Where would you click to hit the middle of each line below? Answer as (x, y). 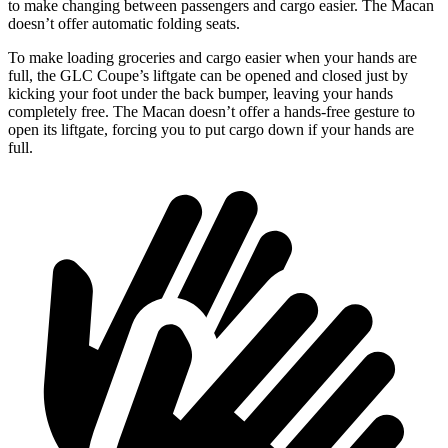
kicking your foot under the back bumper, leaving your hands (200, 94)
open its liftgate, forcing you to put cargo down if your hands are (211, 130)
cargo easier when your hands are (309, 58)
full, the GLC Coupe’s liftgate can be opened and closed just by (208, 76)
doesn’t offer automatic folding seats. (124, 24)
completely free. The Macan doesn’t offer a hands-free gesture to (211, 112)
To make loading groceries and (105, 58)
